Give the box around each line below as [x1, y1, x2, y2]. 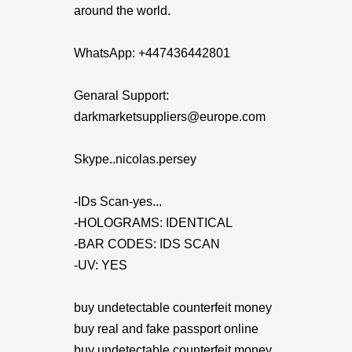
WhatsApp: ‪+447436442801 [74, 46, 230, 60]
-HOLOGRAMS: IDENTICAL [74, 216, 233, 229]
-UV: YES [74, 258, 127, 272]
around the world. [74, 4, 170, 17]
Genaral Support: [74, 89, 169, 102]
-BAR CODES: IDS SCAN [74, 237, 220, 251]
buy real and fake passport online [74, 322, 258, 335]
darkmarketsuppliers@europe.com [74, 110, 266, 123]
